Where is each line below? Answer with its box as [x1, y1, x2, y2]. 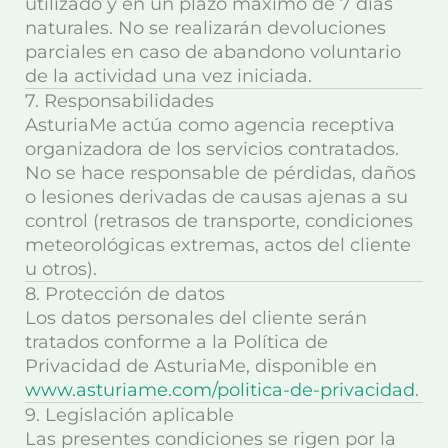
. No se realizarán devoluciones [109, 16, 386, 39]
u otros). [25, 257, 97, 280]
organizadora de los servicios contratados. [25, 137, 399, 160]
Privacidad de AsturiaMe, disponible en [25, 354, 377, 377]
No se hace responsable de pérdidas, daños [25, 161, 416, 184]
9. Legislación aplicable [25, 403, 234, 426]
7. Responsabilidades [25, 89, 214, 112]
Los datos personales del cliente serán [25, 306, 367, 329]
